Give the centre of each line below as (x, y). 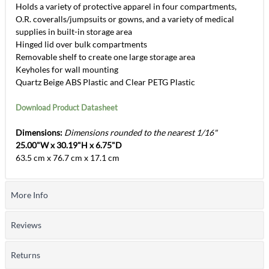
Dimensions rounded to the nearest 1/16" (140, 132)
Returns (26, 255)
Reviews (26, 225)
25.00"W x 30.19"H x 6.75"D (69, 145)
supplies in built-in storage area (74, 31)
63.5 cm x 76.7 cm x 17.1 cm (68, 157)
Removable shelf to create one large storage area (105, 56)
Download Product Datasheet (67, 107)
